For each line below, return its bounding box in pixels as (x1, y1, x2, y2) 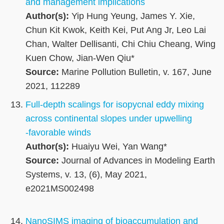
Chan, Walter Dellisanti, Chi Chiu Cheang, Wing (25, 39, 215, 49)
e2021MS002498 (25, 183, 94, 194)
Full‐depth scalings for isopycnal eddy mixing (25, 99, 204, 110)
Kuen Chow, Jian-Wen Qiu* (25, 53, 134, 63)
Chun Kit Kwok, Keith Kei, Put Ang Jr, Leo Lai (25, 25, 206, 35)
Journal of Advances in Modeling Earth (59, 155, 215, 166)
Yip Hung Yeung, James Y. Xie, (69, 11, 195, 21)
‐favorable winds (25, 127, 91, 138)
